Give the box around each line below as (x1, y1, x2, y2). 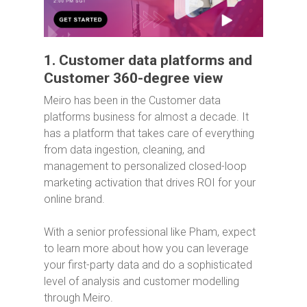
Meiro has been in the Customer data (44, 93, 221, 107)
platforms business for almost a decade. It (44, 110, 249, 123)
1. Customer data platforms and (44, 51, 252, 69)
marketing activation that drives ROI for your (44, 175, 256, 189)
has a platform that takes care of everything (44, 126, 254, 140)
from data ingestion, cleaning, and (44, 143, 205, 156)
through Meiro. (44, 291, 113, 304)
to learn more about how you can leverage (44, 241, 249, 255)
